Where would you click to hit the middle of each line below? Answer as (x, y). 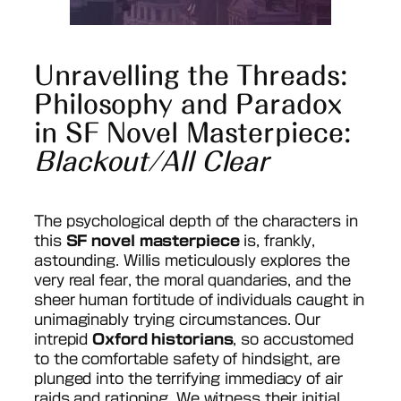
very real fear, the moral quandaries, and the (192, 280)
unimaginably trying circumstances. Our (178, 319)
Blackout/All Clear (152, 162)
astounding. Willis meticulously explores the (192, 260)
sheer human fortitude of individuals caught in (200, 299)
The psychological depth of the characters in (196, 221)
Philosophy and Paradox (188, 104)
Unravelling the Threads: (191, 76)
